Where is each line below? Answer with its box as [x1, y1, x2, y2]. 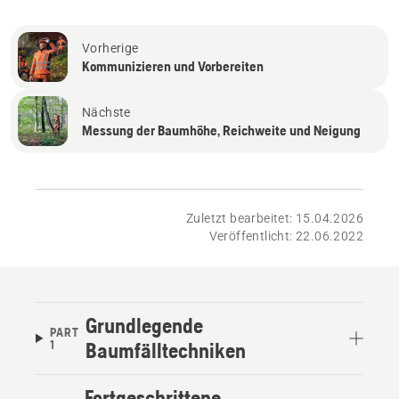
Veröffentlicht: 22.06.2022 [208, 228, 363, 243]
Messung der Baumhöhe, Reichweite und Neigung [82, 121, 361, 138]
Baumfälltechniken [85, 338, 247, 362]
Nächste [82, 104, 131, 119]
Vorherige [82, 40, 139, 55]
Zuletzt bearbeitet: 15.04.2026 [186, 210, 363, 225]
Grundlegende [85, 313, 204, 338]
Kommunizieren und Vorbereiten [82, 57, 264, 74]
